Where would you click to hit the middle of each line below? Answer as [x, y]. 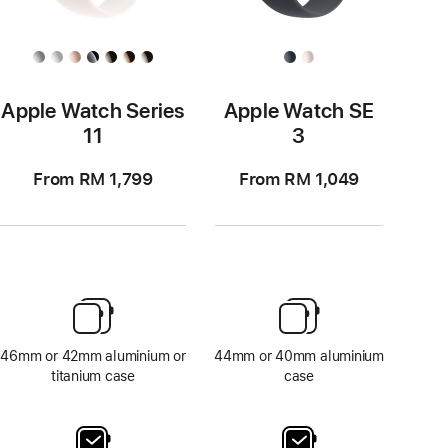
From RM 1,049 [299, 179]
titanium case [93, 376]
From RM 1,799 [93, 179]
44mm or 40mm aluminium [299, 356]
